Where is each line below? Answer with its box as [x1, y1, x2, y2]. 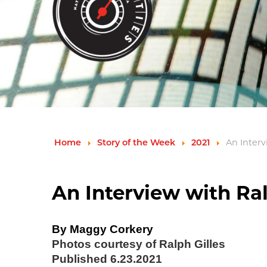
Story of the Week [97, 138, 175, 148]
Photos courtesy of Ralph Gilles [52, 237, 225, 250]
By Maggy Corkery [52, 222, 153, 235]
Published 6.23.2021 [52, 252, 162, 265]
